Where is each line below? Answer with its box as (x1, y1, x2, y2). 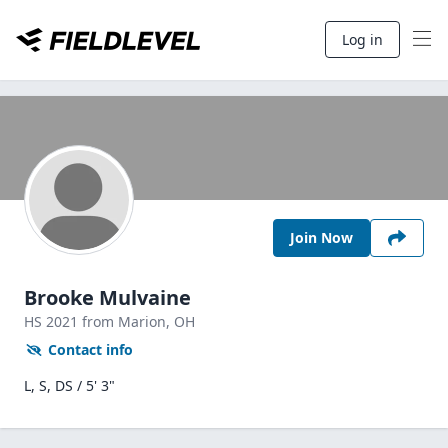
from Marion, (82, 312, 174, 331)
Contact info (48, 340, 133, 359)
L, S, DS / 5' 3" (24, 376, 115, 395)
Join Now (290, 228, 353, 247)
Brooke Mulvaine (24, 284, 191, 311)
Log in (342, 30, 383, 49)
